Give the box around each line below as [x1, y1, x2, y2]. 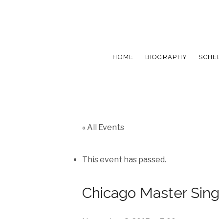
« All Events [82, 122, 124, 132]
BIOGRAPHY [145, 53, 188, 61]
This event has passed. [82, 154, 166, 164]
